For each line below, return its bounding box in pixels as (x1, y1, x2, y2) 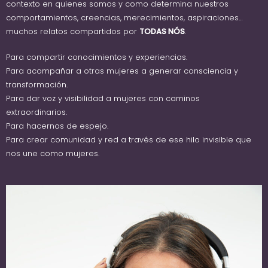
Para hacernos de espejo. (6, 121, 108, 132)
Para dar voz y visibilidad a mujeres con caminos (6, 93, 200, 104)
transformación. (6, 80, 68, 90)
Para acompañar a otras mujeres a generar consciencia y (6, 66, 238, 77)
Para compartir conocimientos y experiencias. (6, 52, 187, 63)
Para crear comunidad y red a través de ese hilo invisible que (6, 135, 251, 145)
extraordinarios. (6, 107, 67, 118)
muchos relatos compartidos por (6, 26, 139, 36)
